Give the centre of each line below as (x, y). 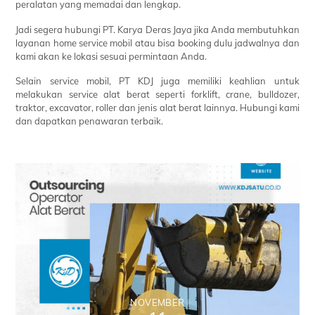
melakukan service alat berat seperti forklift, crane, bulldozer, (157, 95)
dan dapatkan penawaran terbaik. (90, 121)
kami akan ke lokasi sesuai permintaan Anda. (111, 56)
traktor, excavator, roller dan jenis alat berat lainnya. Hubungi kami (157, 108)
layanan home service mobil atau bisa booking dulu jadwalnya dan (157, 43)
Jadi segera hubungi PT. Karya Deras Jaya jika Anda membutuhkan (157, 29)
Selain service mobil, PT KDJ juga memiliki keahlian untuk (157, 81)
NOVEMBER (157, 302)
